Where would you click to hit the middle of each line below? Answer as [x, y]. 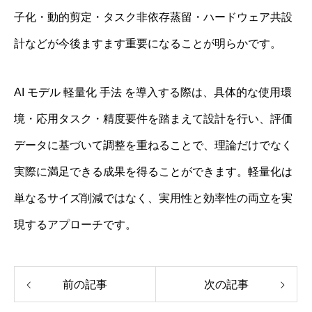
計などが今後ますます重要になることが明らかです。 [148, 43]
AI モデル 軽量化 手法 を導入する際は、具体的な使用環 [153, 92]
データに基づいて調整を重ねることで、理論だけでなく [153, 145]
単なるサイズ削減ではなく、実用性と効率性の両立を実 [153, 198]
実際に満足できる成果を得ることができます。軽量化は [153, 171]
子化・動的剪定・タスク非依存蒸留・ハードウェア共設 [153, 17]
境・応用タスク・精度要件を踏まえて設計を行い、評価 [153, 118]
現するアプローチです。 [75, 224]
